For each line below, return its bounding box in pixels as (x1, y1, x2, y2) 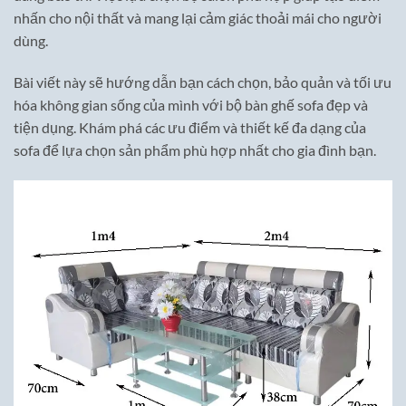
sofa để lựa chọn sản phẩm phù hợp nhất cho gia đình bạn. (14, 140, 376, 159)
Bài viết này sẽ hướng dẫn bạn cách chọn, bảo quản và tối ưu (14, 72, 391, 91)
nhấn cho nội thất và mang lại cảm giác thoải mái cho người (14, 9, 382, 27)
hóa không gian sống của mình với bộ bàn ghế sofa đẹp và (14, 95, 368, 113)
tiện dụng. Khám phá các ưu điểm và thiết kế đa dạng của (14, 118, 366, 136)
